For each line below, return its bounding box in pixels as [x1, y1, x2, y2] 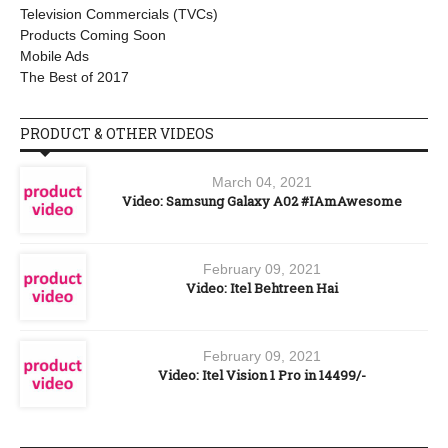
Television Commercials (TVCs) [20, 6, 218, 22]
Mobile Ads [20, 48, 89, 64]
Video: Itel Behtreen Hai [186, 279, 338, 297]
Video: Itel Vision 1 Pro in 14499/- [158, 366, 366, 384]
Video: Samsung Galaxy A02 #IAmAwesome [122, 192, 402, 210]
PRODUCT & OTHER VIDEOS [20, 124, 214, 143]
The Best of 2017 [20, 69, 129, 85]
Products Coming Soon [20, 27, 166, 43]
